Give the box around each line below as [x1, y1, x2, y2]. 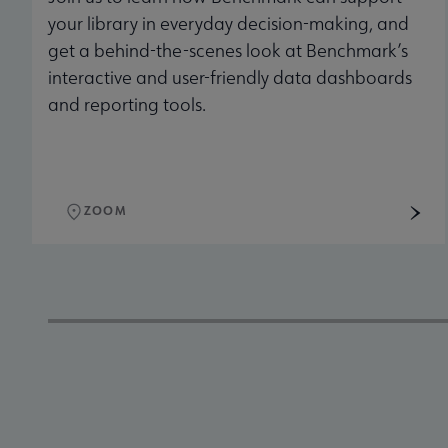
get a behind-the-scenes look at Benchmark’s [48, 39, 408, 63]
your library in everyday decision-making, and [48, 12, 409, 36]
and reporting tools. [48, 93, 206, 117]
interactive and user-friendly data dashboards [48, 66, 412, 90]
